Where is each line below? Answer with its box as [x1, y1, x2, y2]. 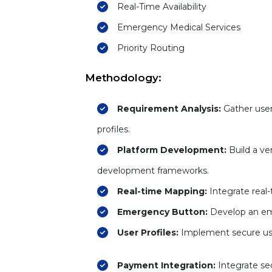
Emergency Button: [117, 206, 208, 217]
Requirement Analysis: [117, 103, 221, 114]
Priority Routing [117, 42, 185, 53]
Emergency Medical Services [117, 22, 240, 33]
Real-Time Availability [117, 1, 206, 12]
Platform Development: [117, 144, 226, 155]
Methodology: [85, 72, 161, 84]
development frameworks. [97, 165, 209, 176]
